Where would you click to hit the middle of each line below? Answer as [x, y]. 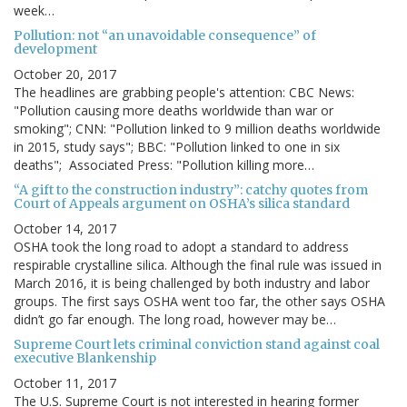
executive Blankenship [85, 358]
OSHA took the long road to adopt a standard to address [181, 247]
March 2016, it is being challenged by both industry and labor [192, 283]
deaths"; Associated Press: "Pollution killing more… [164, 165]
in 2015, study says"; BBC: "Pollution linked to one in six [177, 147]
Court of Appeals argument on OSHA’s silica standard [182, 204]
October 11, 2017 [65, 383]
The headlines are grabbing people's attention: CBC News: [184, 93]
